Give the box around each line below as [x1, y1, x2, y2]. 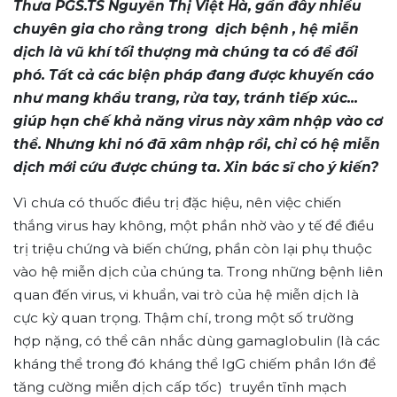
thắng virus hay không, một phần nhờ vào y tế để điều [13, 216, 374, 234]
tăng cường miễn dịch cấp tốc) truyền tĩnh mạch [13, 378, 346, 395]
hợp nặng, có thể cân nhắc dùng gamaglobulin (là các [13, 331, 380, 349]
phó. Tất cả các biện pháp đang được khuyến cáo [13, 66, 374, 83]
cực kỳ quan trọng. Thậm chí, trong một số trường [13, 308, 354, 326]
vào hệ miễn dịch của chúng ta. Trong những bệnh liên [13, 262, 383, 280]
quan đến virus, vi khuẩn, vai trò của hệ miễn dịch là [13, 285, 359, 303]
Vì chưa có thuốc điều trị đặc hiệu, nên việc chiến [13, 193, 341, 211]
